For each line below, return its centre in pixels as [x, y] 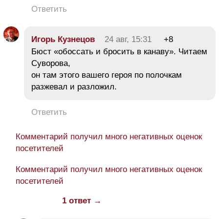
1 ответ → [82, 201]
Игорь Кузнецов [63, 40]
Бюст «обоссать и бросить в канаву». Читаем [119, 52]
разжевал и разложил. [74, 87]
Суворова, [51, 64]
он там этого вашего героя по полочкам [107, 75]
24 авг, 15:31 [128, 40]
